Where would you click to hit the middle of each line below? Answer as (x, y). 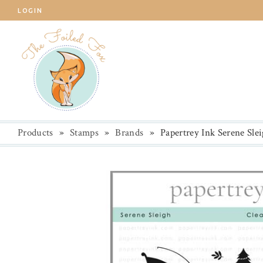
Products (36, 133)
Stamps (85, 133)
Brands (129, 133)
